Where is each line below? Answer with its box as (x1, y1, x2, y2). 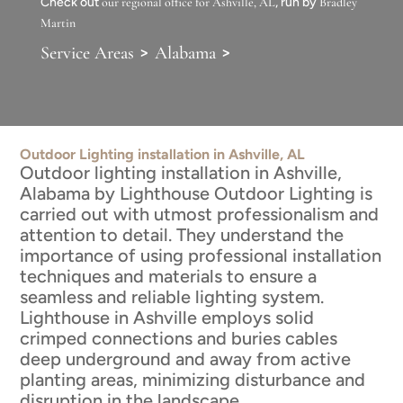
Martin (40, 14, 76, 31)
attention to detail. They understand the (20, 223, 345, 246)
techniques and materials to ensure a (20, 264, 318, 287)
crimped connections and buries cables (20, 327, 338, 349)
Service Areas (40, 41, 134, 64)
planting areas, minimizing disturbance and (20, 368, 366, 390)
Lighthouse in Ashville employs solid (20, 306, 315, 328)
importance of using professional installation (20, 244, 382, 266)
